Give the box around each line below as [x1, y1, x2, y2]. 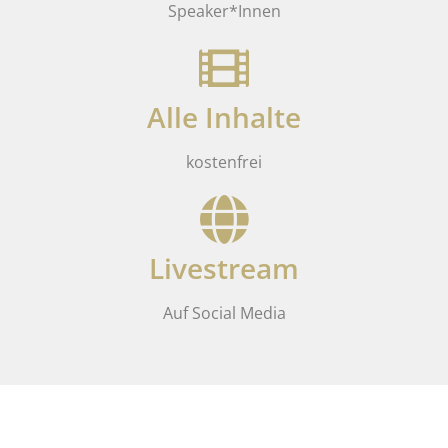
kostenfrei [186, 151, 262, 174]
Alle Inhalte [147, 98, 301, 137]
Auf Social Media [162, 302, 286, 325]
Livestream [149, 249, 299, 288]
